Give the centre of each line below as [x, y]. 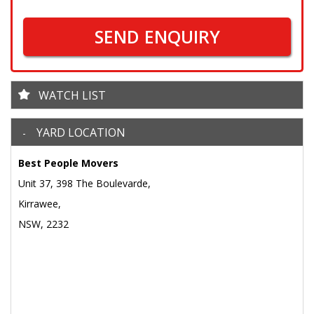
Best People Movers [68, 163]
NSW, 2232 [43, 224]
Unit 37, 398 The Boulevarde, [84, 184]
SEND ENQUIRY [157, 37]
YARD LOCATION [81, 133]
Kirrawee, [40, 204]
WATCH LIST [72, 96]
